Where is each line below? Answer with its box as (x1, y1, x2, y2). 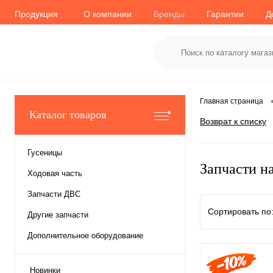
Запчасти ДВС (27, 190, 80, 199)
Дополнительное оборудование (27, 231, 143, 240)
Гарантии (207, 9, 244, 19)
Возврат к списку (200, 116, 266, 127)
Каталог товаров (29, 108, 107, 121)
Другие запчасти (27, 210, 88, 219)
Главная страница (200, 97, 263, 106)
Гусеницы (27, 148, 62, 157)
